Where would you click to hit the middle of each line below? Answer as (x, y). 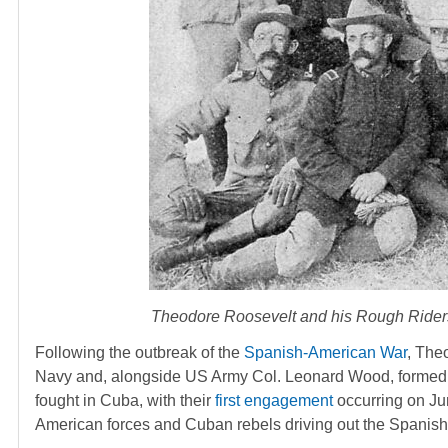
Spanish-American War (325, 352)
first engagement (274, 400)
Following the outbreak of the (139, 352)
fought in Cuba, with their (125, 400)
